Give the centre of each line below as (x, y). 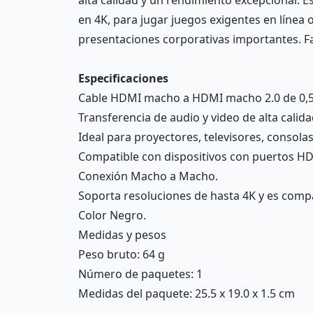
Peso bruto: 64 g (122, 254)
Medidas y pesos (122, 235)
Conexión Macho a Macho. (148, 176)
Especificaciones (123, 78)
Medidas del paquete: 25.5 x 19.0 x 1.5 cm (187, 293)
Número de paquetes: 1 (140, 274)
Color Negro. (112, 215)
